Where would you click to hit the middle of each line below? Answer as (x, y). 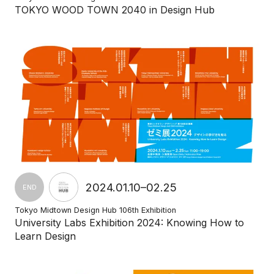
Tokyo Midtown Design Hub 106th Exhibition (95, 210)
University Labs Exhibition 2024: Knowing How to (129, 223)
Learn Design (45, 236)
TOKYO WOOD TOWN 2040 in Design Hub (115, 10)
